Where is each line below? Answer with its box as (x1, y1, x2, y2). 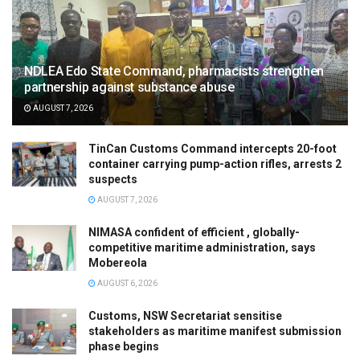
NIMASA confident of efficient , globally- (88, 225, 300, 239)
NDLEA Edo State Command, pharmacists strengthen (24, 63, 324, 79)
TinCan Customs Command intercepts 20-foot (88, 141, 337, 155)
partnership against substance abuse (24, 79, 235, 95)
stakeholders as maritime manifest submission (88, 324, 342, 337)
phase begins (88, 339, 159, 353)
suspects (88, 172, 137, 186)
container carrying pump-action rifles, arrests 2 (88, 157, 342, 170)
